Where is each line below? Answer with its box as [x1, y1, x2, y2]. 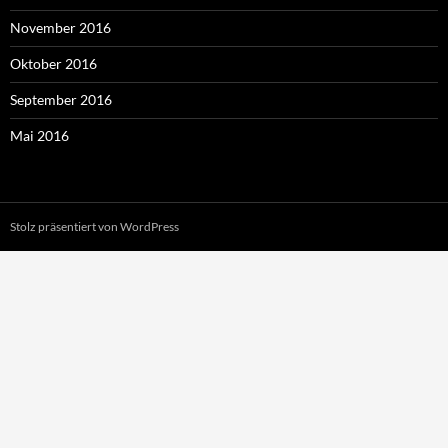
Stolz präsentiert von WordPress [10, 219, 179, 235]
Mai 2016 [10, 127, 69, 145]
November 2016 [10, 19, 111, 37]
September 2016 [10, 91, 112, 109]
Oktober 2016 [10, 55, 97, 73]
